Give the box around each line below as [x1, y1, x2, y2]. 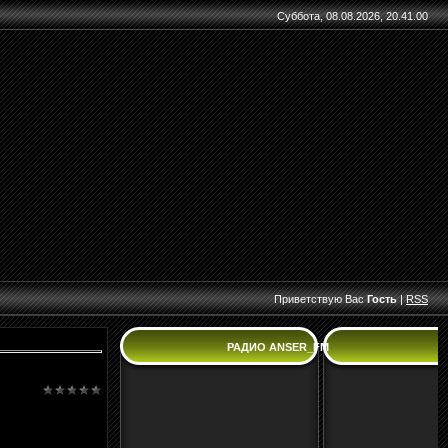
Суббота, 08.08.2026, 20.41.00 [277, 10, 428, 22]
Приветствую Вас [274, 293, 364, 305]
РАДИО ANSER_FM [227, 341, 329, 353]
